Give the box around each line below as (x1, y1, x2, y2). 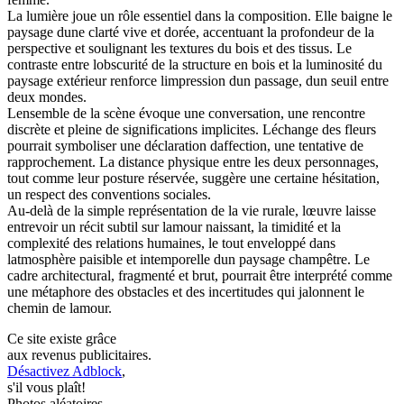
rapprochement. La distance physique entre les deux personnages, (7, 154, 379, 170)
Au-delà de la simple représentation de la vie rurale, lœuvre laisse (7, 203, 376, 219)
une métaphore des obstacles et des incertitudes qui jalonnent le (7, 284, 364, 300)
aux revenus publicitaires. (7, 347, 151, 363)
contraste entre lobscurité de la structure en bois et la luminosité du (7, 57, 382, 73)
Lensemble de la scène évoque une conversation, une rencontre (7, 106, 365, 122)
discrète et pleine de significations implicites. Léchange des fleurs (7, 122, 376, 138)
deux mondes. (7, 89, 87, 106)
